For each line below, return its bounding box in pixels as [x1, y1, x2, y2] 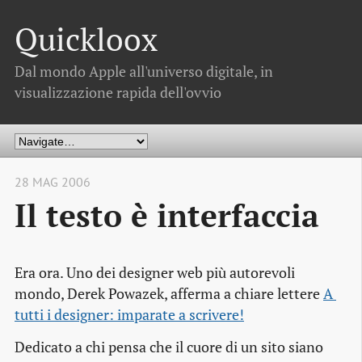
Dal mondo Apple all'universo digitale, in [15, 61, 273, 81]
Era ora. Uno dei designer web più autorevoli [15, 263, 295, 283]
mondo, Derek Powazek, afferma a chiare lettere [15, 284, 323, 304]
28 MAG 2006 [15, 174, 90, 191]
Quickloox [15, 19, 158, 61]
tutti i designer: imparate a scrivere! [15, 305, 244, 325]
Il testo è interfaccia [15, 195, 319, 236]
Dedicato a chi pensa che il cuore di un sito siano [15, 338, 323, 357]
